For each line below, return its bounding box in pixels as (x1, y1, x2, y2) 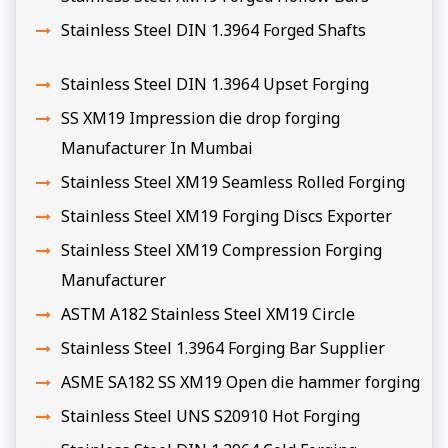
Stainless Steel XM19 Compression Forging (61, 231, 382, 265)
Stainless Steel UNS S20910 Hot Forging (61, 397, 360, 431)
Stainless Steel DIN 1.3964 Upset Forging (61, 65, 369, 99)
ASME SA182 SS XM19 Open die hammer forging (61, 363, 420, 397)
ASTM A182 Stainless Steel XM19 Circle (61, 295, 355, 329)
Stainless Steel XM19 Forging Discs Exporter (61, 197, 392, 231)
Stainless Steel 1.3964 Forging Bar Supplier (61, 329, 385, 363)
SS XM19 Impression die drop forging (61, 99, 340, 133)
